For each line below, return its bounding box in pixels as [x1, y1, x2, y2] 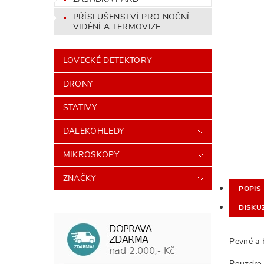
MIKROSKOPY [62, 148, 119, 160]
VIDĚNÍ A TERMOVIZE [72, 21, 161, 33]
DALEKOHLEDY [62, 125, 124, 137]
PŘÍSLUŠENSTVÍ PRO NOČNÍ [72, 11, 190, 23]
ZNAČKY [62, 172, 96, 184]
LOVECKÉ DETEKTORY [62, 54, 152, 66]
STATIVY [62, 101, 97, 113]
